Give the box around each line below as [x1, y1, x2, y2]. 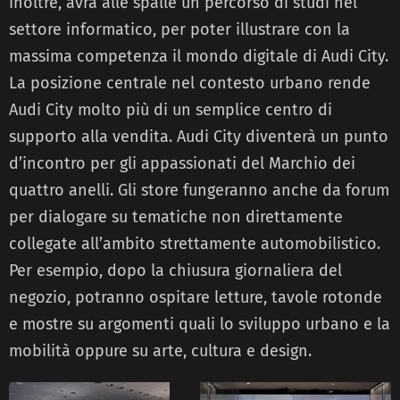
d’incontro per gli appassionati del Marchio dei [9, 153, 355, 173]
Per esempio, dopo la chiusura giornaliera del [9, 260, 342, 280]
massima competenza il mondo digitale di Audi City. [9, 46, 388, 66]
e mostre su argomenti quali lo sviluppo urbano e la [9, 313, 390, 334]
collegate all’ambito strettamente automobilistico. [9, 233, 380, 254]
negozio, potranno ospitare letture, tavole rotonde [9, 287, 382, 307]
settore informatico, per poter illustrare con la [9, 19, 350, 39]
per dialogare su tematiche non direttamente [9, 206, 343, 227]
